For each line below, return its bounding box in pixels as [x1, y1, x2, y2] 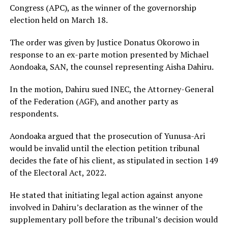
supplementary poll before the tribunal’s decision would [9, 214, 218, 225]
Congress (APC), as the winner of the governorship [9, 2, 196, 14]
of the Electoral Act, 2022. [9, 167, 106, 179]
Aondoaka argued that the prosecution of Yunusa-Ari [9, 130, 205, 142]
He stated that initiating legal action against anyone [9, 189, 203, 201]
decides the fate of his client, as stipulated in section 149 [9, 155, 218, 166]
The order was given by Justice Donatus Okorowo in [9, 37, 199, 48]
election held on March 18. [9, 14, 108, 26]
